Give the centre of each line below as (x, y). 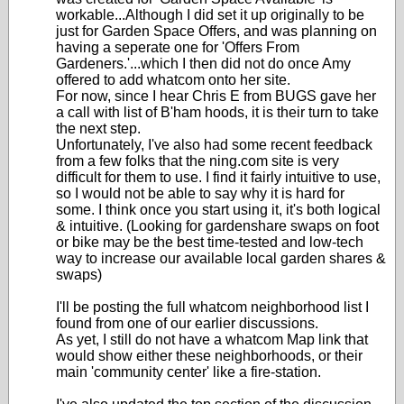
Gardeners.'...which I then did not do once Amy (203, 64)
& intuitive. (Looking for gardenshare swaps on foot (217, 226)
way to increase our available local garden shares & (221, 258)
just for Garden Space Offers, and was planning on (216, 31)
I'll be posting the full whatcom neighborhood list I (212, 307)
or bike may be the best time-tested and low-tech (210, 242)
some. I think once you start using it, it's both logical (218, 210)
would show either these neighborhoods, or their (209, 356)
